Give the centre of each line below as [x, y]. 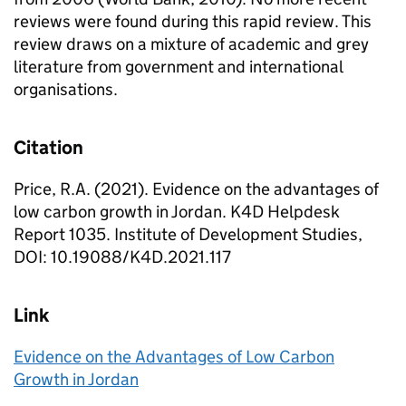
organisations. [66, 89]
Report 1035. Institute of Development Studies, [188, 234]
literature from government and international [178, 67]
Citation [48, 148]
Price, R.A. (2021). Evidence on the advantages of [196, 189]
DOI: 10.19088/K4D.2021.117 [122, 257]
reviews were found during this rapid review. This [193, 21]
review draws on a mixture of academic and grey [191, 44]
